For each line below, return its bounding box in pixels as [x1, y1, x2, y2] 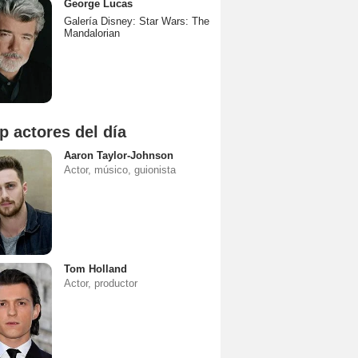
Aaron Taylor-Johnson [64, 149, 173, 161]
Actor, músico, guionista [64, 164, 176, 176]
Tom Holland [64, 263, 127, 275]
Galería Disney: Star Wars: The [64, 15, 209, 27]
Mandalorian [64, 27, 120, 39]
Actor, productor [64, 277, 137, 289]
